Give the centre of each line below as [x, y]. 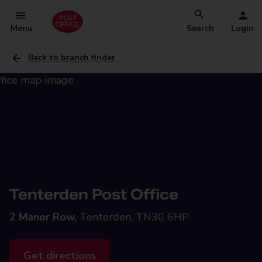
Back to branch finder [72, 58]
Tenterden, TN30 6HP [134, 217]
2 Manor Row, [43, 217]
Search [200, 28]
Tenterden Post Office [94, 194]
